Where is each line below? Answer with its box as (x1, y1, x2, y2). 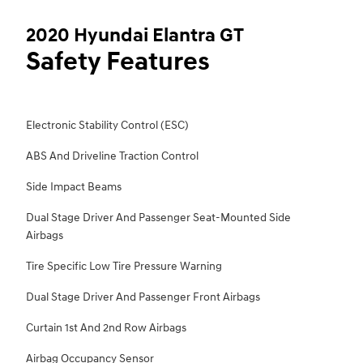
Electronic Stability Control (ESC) (26, 118, 189, 133)
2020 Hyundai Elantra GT (26, 23, 244, 49)
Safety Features (26, 46, 210, 79)
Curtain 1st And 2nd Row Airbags (26, 321, 186, 335)
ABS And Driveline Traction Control (26, 149, 199, 164)
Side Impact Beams (26, 180, 122, 194)
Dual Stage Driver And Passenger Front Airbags (26, 290, 260, 305)
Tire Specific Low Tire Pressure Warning (26, 259, 222, 274)
